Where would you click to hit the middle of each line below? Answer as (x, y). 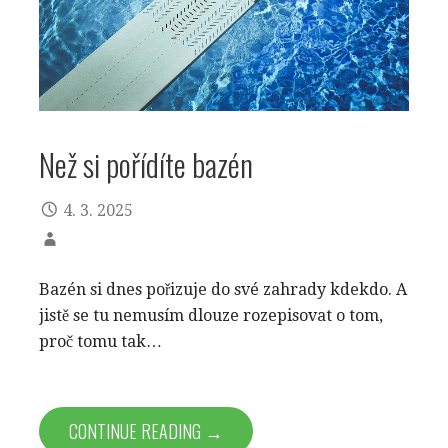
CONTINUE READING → (146, 431)
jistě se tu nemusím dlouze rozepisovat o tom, (211, 316)
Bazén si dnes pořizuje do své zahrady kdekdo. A (223, 290)
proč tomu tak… (100, 342)
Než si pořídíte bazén (146, 163)
